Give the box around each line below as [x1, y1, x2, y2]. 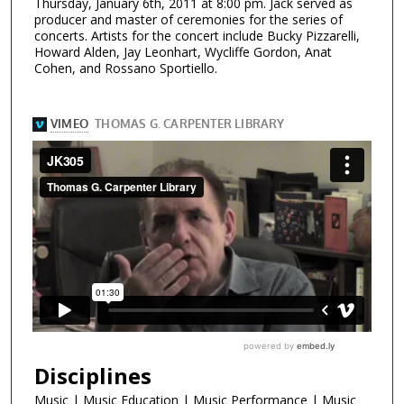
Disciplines [34, 360, 151, 390]
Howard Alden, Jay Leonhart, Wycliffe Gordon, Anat [34, 43, 332, 61]
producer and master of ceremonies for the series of [34, 11, 343, 29]
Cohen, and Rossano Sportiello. [34, 60, 217, 78]
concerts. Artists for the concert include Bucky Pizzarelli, [34, 27, 360, 45]
